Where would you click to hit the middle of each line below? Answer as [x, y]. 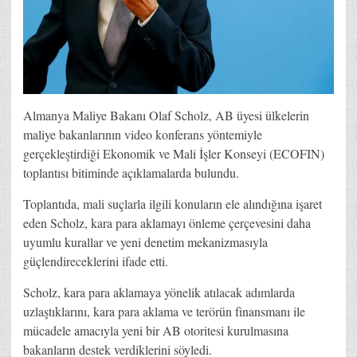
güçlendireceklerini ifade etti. [96, 261]
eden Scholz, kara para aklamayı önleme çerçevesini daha [167, 222]
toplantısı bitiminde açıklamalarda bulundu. [131, 172]
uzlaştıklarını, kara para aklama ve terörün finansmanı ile [164, 311]
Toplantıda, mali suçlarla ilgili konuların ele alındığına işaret [173, 203]
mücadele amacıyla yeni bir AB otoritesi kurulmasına [156, 330]
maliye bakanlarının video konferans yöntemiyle [143, 134]
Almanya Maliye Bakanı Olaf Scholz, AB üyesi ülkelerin [166, 115]
